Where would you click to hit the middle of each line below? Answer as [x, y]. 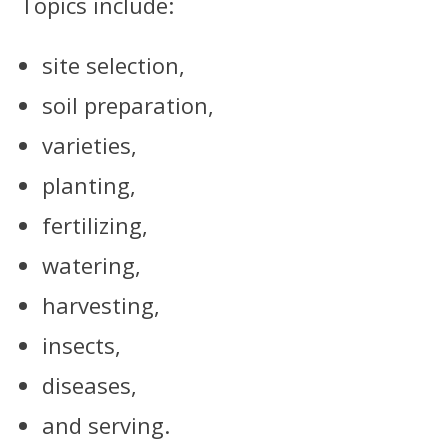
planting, [89, 185]
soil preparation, [128, 105]
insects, [81, 345]
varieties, [89, 145]
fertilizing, [95, 225]
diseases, [89, 385]
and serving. [106, 425]
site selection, [113, 65]
